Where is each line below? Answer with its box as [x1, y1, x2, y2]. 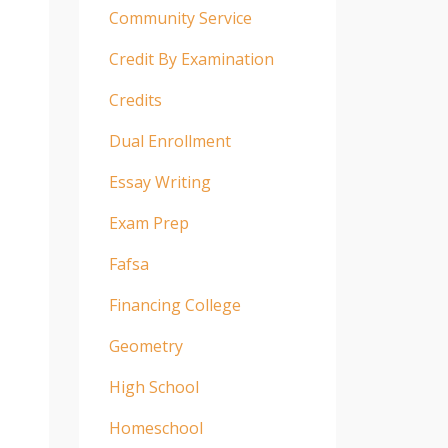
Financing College [108, 293, 241, 316]
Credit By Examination [108, 47, 274, 70]
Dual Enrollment [108, 129, 231, 152]
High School [108, 375, 199, 398]
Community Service [108, 6, 252, 29]
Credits [108, 88, 162, 111]
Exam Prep [108, 211, 189, 234]
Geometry [108, 334, 183, 357]
